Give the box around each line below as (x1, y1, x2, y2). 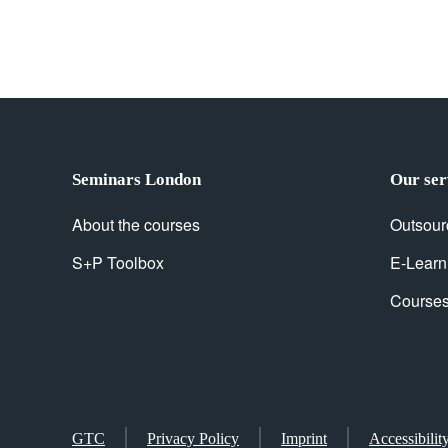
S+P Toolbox (72, 251, 164, 274)
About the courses (72, 213, 200, 236)
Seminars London (72, 170, 201, 189)
